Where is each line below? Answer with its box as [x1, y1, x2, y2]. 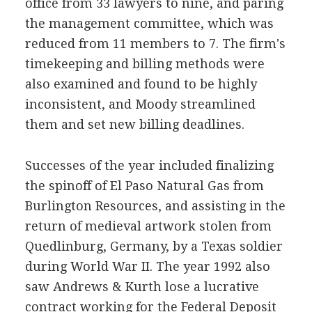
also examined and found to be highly [24, 77, 257, 91]
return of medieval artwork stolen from [24, 219, 272, 233]
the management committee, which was [24, 16, 274, 31]
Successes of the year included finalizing [24, 158, 274, 173]
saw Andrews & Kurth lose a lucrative [24, 279, 259, 294]
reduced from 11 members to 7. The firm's [24, 36, 286, 51]
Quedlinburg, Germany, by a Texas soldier [24, 239, 283, 253]
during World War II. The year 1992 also [24, 259, 270, 274]
